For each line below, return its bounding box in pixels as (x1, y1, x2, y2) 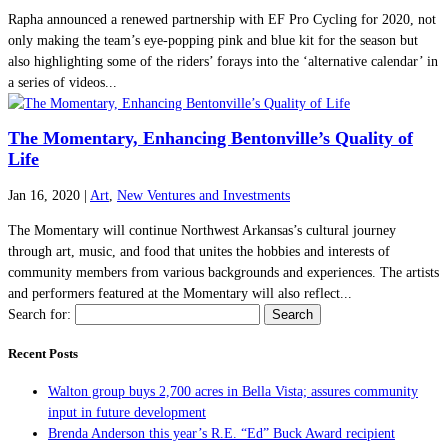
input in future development (48, 404, 206, 420)
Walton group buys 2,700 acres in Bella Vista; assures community (48, 383, 418, 399)
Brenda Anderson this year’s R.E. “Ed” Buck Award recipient (48, 425, 395, 441)
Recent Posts (8, 345, 78, 361)
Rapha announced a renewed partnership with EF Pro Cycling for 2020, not (8, 11, 436, 27)
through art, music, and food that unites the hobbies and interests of (8, 244, 390, 260)
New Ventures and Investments (117, 188, 290, 204)
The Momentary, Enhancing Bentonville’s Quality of (8, 128, 413, 149)
